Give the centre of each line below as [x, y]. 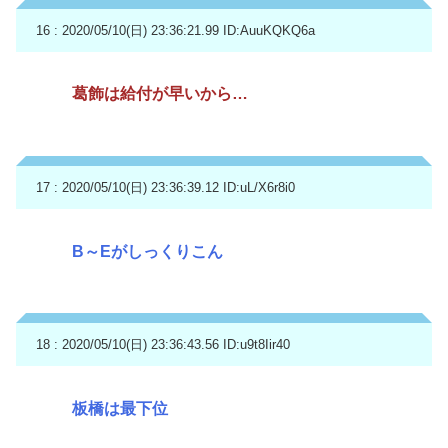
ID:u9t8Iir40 [256, 345]
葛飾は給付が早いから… [160, 94]
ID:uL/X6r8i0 [259, 188]
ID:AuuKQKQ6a [269, 30]
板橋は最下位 [120, 409]
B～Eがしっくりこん [147, 251]
